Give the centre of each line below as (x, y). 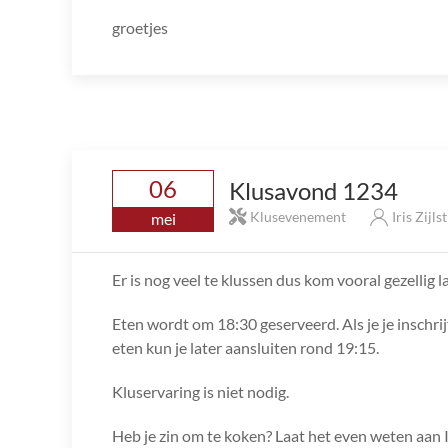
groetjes (140, 28)
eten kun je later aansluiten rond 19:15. (245, 348)
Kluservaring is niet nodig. (200, 392)
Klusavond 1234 (313, 190)
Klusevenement (298, 216)
